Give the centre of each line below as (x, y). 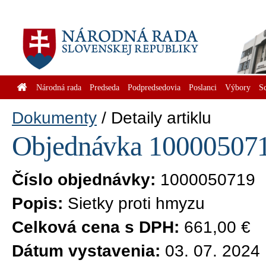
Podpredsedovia (154, 87)
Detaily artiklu (161, 118)
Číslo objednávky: (84, 180)
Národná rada (59, 87)
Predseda (104, 87)
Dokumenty (54, 118)
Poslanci (203, 87)
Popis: (37, 203)
